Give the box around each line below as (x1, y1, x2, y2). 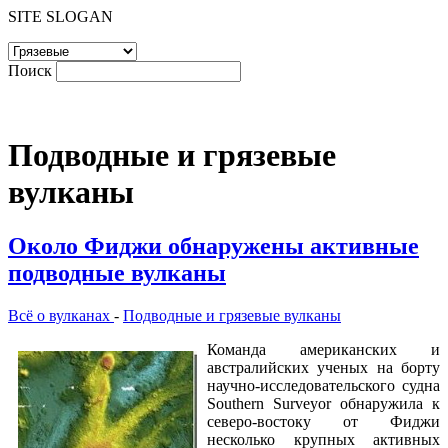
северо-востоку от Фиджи (207, 412, 440, 430)
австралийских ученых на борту (207, 358, 440, 376)
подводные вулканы (8, 259, 226, 286)
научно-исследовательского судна (207, 376, 440, 394)
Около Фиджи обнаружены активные (8, 232, 419, 259)
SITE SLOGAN (8, 8, 113, 25)
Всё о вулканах (8, 306, 114, 324)
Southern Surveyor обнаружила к (207, 394, 440, 412)
